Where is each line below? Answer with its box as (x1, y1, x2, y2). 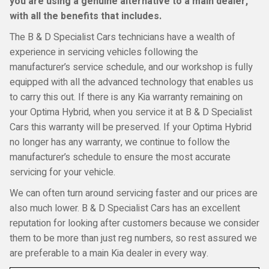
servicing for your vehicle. (10, 165, 115, 180)
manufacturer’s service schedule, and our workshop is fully (10, 60, 253, 74)
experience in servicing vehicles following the (10, 45, 198, 59)
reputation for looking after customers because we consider (10, 216, 259, 231)
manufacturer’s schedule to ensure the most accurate (10, 150, 231, 165)
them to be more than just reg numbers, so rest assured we (10, 231, 257, 246)
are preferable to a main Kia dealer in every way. (10, 246, 208, 261)
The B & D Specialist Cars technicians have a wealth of (10, 30, 235, 44)
